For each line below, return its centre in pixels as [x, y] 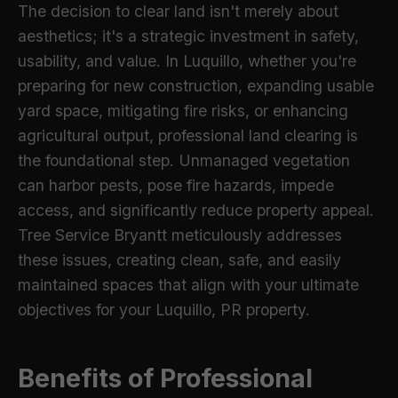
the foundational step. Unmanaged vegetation [184, 160]
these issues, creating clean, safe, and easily [179, 260]
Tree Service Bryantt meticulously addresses [180, 235]
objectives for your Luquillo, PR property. [164, 310]
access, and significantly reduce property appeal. [196, 210]
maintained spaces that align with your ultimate [188, 285]
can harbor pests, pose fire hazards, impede [176, 185]
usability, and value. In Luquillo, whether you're [187, 61]
